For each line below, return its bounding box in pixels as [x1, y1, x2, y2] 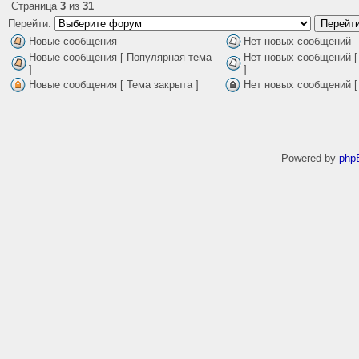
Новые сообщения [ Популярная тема [29, 51, 212, 63]
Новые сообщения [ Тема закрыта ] [29, 79, 199, 91]
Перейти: [8, 18, 54, 30]
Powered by [280, 152, 339, 164]
